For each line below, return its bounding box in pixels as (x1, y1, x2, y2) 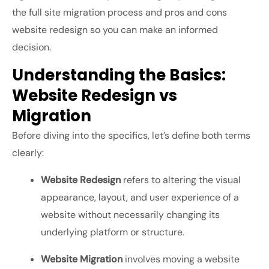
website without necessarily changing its (41, 208, 220, 222)
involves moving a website (122, 253, 240, 266)
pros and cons (165, 6, 227, 19)
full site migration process (29, 6, 143, 19)
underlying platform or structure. (41, 226, 184, 239)
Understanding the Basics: (12, 64, 226, 86)
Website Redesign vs (12, 85, 177, 107)
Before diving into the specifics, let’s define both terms (12, 129, 250, 142)
